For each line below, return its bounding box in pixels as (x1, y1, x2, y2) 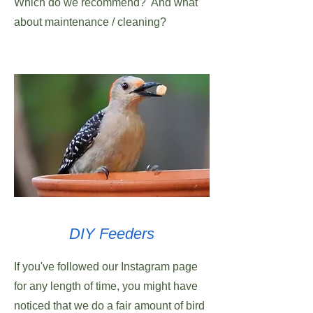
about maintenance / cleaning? (14, 16, 172, 28)
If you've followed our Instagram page (14, 261, 198, 272)
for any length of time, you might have (14, 280, 198, 292)
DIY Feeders (69, 225, 154, 242)
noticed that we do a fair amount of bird (14, 300, 205, 312)
